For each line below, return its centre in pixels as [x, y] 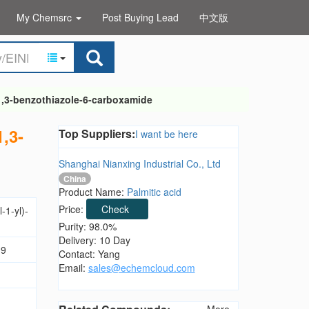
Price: [72, 209]
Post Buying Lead [140, 17]
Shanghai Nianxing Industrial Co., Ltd [139, 163]
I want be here [166, 134]
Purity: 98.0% [87, 227]
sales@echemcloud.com [141, 268]
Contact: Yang [89, 254]
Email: [73, 268]
